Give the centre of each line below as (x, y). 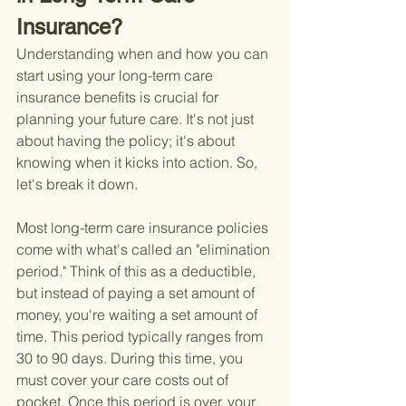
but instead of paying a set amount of (137, 293)
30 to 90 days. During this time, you (131, 358)
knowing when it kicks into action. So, (139, 163)
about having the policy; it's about (127, 141)
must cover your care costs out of (124, 380)
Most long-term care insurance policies (144, 228)
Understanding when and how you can (144, 54)
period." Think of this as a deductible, (138, 271)
